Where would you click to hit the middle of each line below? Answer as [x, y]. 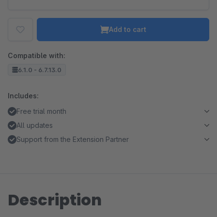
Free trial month [41, 111]
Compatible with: [37, 55]
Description [55, 200]
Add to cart [127, 29]
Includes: [23, 96]
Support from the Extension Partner [73, 139]
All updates [35, 125]
